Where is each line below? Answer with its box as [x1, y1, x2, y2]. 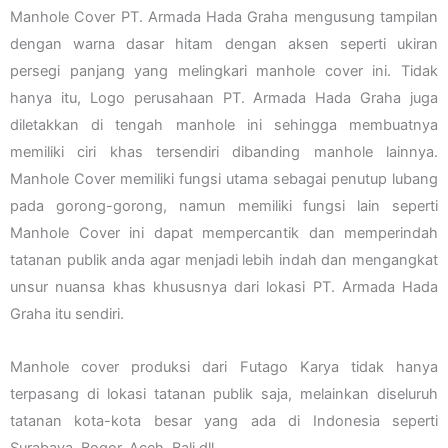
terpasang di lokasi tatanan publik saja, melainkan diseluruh [10, 384, 438, 403]
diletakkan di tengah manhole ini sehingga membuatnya [10, 116, 438, 135]
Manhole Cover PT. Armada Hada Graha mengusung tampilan [10, 8, 438, 27]
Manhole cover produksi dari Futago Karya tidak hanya [10, 357, 438, 376]
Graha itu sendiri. [10, 305, 124, 324]
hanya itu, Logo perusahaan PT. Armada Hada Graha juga [10, 89, 438, 108]
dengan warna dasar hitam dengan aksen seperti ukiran [10, 35, 438, 54]
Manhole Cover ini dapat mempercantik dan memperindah [10, 224, 438, 243]
